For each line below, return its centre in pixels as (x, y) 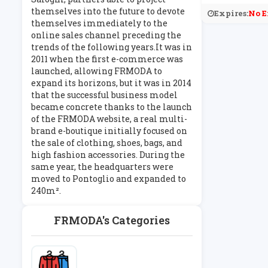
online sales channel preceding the (106, 35)
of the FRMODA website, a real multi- (109, 119)
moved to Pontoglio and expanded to (109, 179)
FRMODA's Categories (112, 220)
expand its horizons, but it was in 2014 (111, 83)
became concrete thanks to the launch (112, 107)
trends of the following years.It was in (112, 47)
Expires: (231, 13)
